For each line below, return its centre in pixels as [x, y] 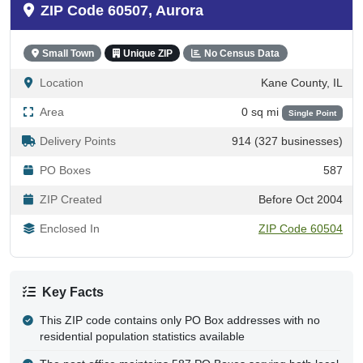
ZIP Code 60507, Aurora [122, 10]
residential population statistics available [142, 336]
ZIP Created [71, 199]
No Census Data [241, 53]
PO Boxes [65, 170]
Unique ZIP [147, 53]
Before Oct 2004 [301, 199]
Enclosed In [70, 228]
